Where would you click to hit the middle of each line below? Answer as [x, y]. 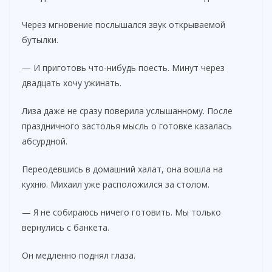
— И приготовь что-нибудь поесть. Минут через [123, 67]
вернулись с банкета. [66, 227]
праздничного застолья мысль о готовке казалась [127, 126]
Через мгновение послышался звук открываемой [124, 24]
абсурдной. [45, 141]
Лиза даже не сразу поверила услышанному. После [127, 110]
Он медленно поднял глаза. [79, 255]
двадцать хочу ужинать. [72, 83]
